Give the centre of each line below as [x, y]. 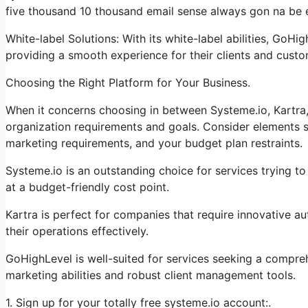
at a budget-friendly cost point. [87, 187]
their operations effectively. [77, 231]
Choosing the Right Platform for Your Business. [128, 82]
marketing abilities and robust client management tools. [151, 275]
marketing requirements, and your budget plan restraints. [154, 143]
